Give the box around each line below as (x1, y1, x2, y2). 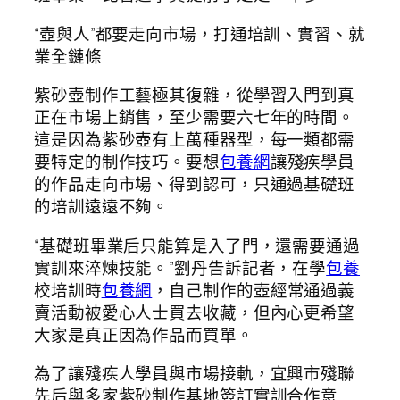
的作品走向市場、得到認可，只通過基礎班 (34, 172, 355, 196)
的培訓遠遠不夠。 (34, 195, 170, 219)
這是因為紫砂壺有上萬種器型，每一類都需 (34, 128, 355, 152)
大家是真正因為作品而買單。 (34, 322, 254, 346)
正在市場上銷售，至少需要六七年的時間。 (34, 105, 355, 129)
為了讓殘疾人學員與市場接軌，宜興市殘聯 (34, 362, 355, 386)
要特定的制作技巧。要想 (34, 150, 220, 174)
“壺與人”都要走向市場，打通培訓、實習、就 (34, 21, 365, 46)
